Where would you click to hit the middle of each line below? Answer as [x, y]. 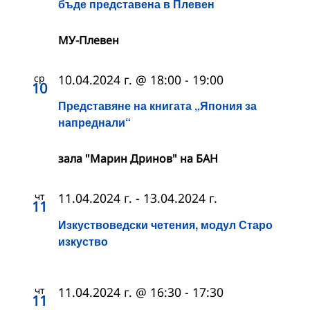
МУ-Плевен [89, 40]
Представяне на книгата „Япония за [157, 106]
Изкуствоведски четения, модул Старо [165, 224]
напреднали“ [96, 122]
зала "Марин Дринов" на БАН [138, 159]
